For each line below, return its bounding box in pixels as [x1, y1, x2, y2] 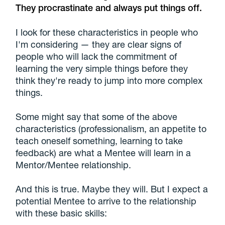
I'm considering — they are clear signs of [16, 39, 182, 50]
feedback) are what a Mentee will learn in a [16, 147, 191, 159]
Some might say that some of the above [16, 111, 178, 123]
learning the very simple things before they [16, 63, 188, 74]
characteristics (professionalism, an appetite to [16, 123, 207, 135]
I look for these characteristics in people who [16, 27, 198, 38]
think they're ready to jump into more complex [16, 75, 203, 86]
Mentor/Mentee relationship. [16, 159, 132, 171]
